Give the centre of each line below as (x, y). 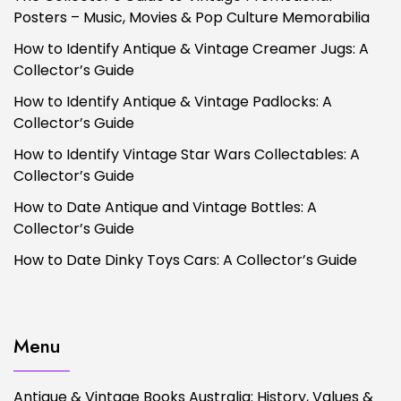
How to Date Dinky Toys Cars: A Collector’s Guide (185, 260)
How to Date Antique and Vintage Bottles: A (165, 208)
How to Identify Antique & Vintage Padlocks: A (173, 102)
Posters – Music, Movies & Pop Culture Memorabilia (192, 18)
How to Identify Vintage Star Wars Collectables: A (187, 155)
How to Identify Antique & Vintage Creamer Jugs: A (191, 49)
